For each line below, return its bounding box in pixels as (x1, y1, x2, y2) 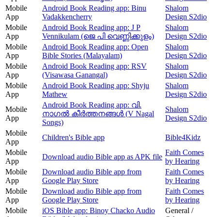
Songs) (42, 118, 63, 126)
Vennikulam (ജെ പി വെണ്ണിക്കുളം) (42, 31, 154, 40)
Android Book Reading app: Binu (42, 3, 146, 12)
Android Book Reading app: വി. (42, 100, 141, 109)
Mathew (42, 90, 67, 98)
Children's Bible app (42, 133, 105, 141)
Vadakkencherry (42, 12, 92, 21)
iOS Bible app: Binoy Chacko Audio (42, 206, 155, 215)
